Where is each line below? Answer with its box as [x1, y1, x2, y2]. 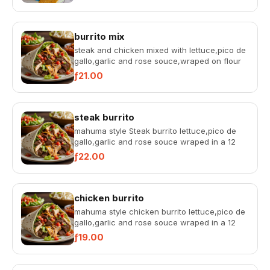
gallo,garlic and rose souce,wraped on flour [74, 56, 241, 66]
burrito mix [74, 31, 124, 42]
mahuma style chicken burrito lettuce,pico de [74, 207, 245, 216]
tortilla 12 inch [74, 67, 126, 77]
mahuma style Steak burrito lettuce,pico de [74, 126, 236, 136]
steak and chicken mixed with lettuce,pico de [74, 45, 246, 55]
